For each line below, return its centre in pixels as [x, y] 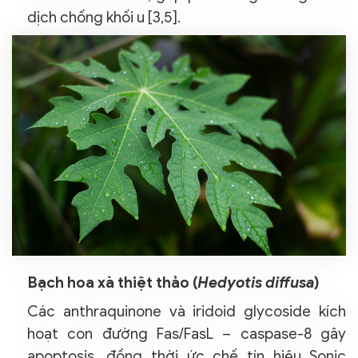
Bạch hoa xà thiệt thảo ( [112, 283]
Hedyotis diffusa [256, 283]
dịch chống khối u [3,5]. [104, 17]
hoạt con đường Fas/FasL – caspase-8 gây [187, 334]
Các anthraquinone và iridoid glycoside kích [187, 312]
